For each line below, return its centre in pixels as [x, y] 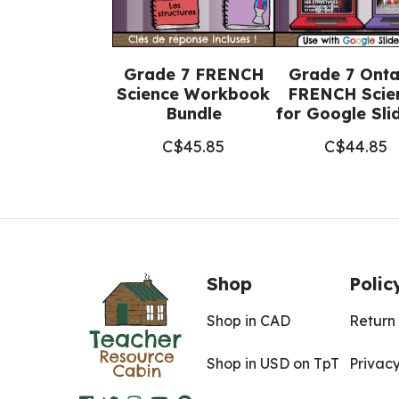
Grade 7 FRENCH [193, 74]
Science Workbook [193, 94]
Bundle [193, 114]
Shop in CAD [248, 321]
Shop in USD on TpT [273, 363]
